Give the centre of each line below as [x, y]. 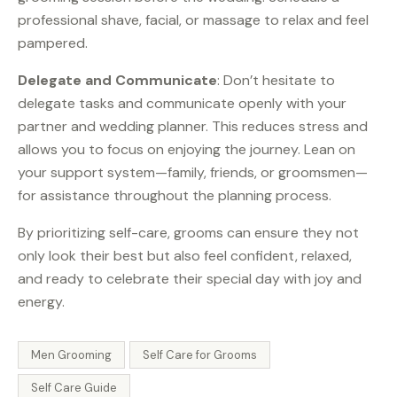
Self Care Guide [74, 387]
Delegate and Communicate [117, 81]
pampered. [53, 43]
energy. [41, 302]
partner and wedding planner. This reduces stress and [193, 127]
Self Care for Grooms [200, 355]
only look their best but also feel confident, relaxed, [185, 256]
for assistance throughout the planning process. [175, 196]
